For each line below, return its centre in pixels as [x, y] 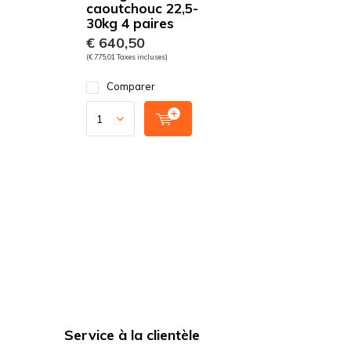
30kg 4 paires [130, 23]
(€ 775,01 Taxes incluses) [127, 57]
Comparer [131, 86]
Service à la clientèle [132, 335]
